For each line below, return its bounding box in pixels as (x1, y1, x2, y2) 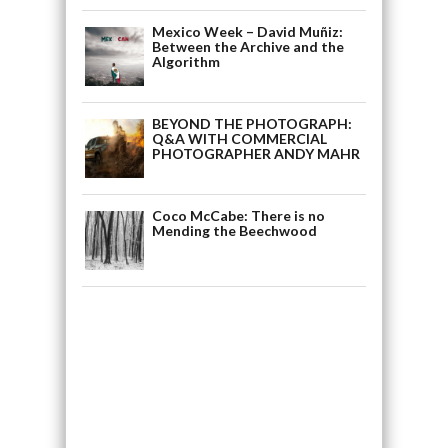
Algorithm (151, 52, 220, 70)
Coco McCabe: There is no (151, 206, 325, 224)
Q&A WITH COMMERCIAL (151, 129, 327, 147)
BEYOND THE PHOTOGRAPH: (151, 114, 352, 132)
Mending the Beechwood (151, 221, 317, 239)
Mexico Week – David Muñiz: (151, 22, 343, 40)
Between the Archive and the (151, 37, 344, 55)
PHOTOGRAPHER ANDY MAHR (151, 144, 360, 162)
